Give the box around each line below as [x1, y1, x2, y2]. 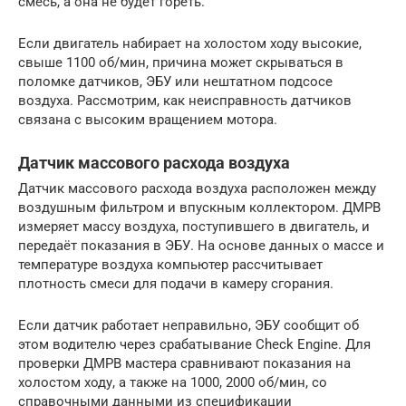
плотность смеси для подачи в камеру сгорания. [18, 275, 333, 292]
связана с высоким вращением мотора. [18, 111, 277, 128]
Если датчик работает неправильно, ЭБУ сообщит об [18, 316, 359, 333]
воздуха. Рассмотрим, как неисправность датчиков [18, 92, 352, 109]
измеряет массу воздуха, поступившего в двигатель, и [18, 217, 370, 235]
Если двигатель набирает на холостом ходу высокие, [18, 34, 362, 52]
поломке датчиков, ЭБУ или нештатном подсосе [18, 72, 333, 90]
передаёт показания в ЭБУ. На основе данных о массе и [18, 237, 384, 254]
